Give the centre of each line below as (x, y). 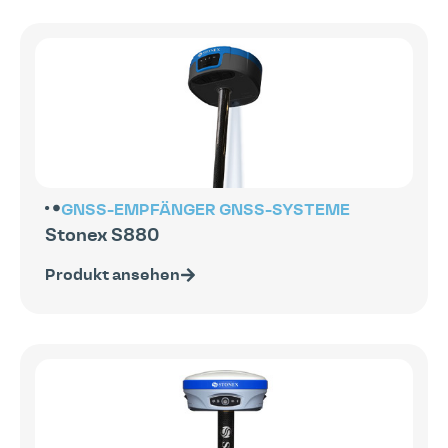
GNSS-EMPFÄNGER (138, 209)
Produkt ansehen (112, 274)
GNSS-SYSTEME (284, 209)
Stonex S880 (102, 235)
